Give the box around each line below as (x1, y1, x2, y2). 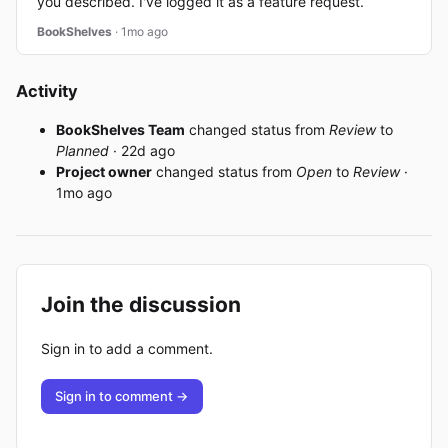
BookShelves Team (56, 121, 185, 139)
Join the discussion (41, 292, 241, 318)
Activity (16, 80, 78, 101)
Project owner (56, 163, 152, 181)
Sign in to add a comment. (41, 339, 213, 357)
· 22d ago (113, 142, 175, 160)
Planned (56, 142, 109, 160)
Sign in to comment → (55, 387, 189, 404)
